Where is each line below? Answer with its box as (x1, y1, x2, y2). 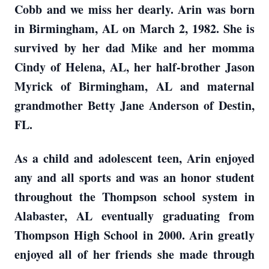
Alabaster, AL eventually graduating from (14, 207, 255, 225)
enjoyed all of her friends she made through (14, 246, 255, 263)
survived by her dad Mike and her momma (14, 39, 255, 56)
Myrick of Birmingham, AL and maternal (14, 77, 255, 95)
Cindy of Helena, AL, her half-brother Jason (14, 58, 255, 76)
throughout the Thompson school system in (14, 188, 255, 205)
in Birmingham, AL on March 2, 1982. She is (14, 20, 255, 37)
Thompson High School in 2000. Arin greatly (14, 226, 255, 244)
